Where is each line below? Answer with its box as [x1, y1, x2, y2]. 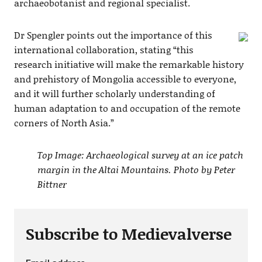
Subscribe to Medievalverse [25, 222, 232, 245]
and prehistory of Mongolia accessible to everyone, [13, 72, 236, 86]
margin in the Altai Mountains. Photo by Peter [37, 163, 235, 177]
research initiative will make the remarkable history [13, 57, 244, 71]
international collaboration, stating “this [13, 43, 194, 57]
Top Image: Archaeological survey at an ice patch [37, 148, 243, 162]
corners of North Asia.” [13, 116, 114, 130]
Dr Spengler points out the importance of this [13, 28, 212, 42]
